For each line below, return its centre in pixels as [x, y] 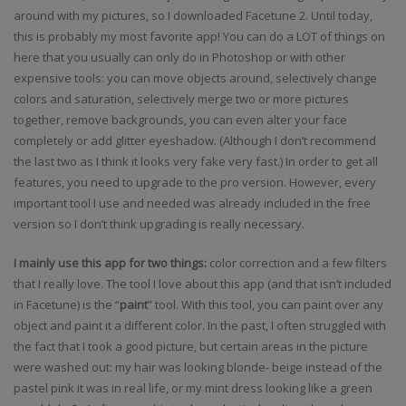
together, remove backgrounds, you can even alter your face [180, 120]
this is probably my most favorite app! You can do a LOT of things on [199, 36]
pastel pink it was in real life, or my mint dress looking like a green [193, 388]
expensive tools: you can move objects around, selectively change [195, 78]
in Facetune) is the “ [67, 304]
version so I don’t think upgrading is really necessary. [159, 224]
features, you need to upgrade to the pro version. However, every [195, 182]
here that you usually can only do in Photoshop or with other [179, 57]
